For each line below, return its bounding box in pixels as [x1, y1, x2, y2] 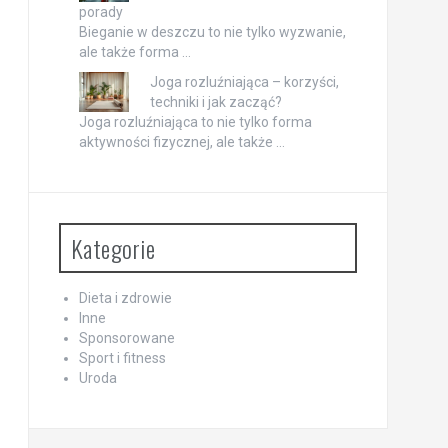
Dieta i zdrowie [78, 290, 172, 307]
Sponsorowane [78, 330, 175, 347]
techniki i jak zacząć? [149, 94, 282, 111]
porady [78, 4, 123, 21]
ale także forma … [78, 44, 191, 61]
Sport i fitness [78, 350, 166, 367]
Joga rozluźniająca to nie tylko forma [78, 114, 312, 131]
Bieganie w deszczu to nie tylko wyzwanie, [78, 24, 346, 41]
